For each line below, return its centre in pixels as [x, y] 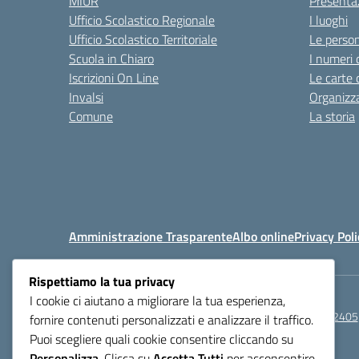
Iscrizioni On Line [114, 78]
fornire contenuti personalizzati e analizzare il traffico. [171, 320]
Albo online [263, 236]
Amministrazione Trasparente [151, 236]
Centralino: [268, 316]
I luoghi [329, 20]
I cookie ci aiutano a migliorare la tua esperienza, [157, 301]
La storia [332, 116]
